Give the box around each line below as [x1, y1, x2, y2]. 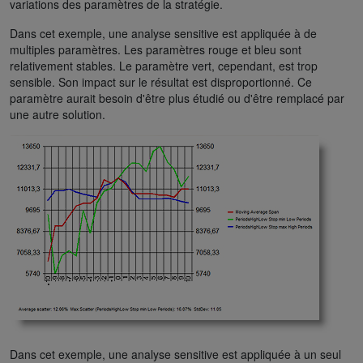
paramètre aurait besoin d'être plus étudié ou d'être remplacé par [10, 89, 344, 106]
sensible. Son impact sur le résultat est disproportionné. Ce [10, 73, 312, 90]
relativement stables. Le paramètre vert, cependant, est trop [10, 57, 318, 74]
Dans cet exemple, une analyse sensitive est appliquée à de [10, 24, 317, 41]
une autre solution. [10, 105, 105, 122]
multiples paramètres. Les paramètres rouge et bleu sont [10, 41, 301, 58]
